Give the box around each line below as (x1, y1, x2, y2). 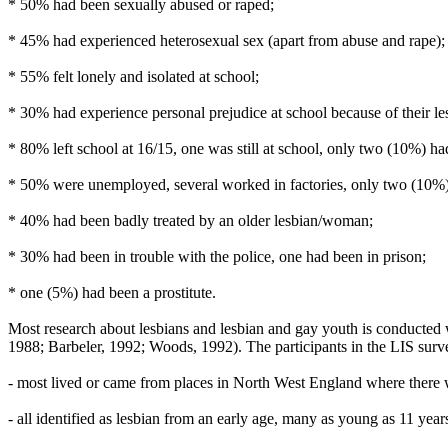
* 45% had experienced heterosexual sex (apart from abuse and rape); (8, 32, 445, 49)
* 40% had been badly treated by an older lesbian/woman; (8, 212, 373, 229)
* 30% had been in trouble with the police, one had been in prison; (8, 248, 426, 265)
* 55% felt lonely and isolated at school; (8, 68, 259, 85)
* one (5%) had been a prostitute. (8, 284, 216, 301)
